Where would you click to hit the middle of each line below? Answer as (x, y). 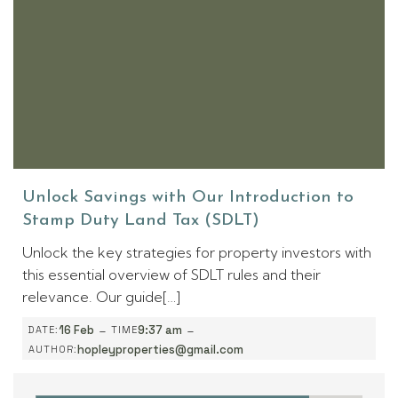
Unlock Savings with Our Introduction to (188, 197)
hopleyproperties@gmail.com (160, 349)
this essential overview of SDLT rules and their (171, 274)
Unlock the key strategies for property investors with (197, 252)
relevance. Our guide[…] (101, 296)
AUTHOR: (53, 349)
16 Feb (76, 330)
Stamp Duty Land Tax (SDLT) (141, 220)
